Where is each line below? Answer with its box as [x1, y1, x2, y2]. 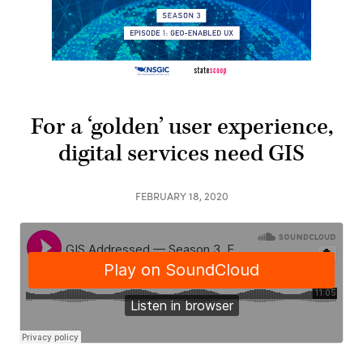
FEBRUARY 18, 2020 [135, 188, 228, 203]
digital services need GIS [58, 138, 305, 169]
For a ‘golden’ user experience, [30, 111, 333, 142]
